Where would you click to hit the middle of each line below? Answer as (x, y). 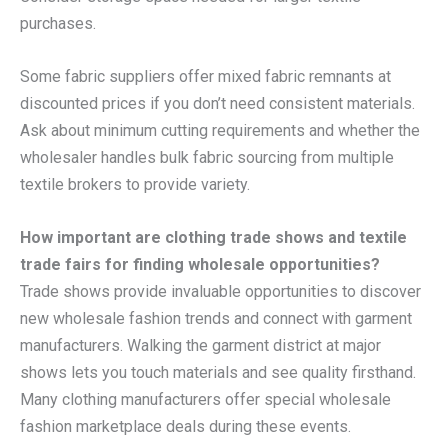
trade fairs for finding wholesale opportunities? (200, 264)
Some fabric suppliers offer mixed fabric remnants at (205, 77)
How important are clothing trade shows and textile (213, 237)
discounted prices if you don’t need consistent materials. (217, 104)
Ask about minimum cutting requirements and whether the (220, 131)
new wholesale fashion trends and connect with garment (216, 318)
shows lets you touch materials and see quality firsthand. (218, 372)
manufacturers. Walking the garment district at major (200, 345)
